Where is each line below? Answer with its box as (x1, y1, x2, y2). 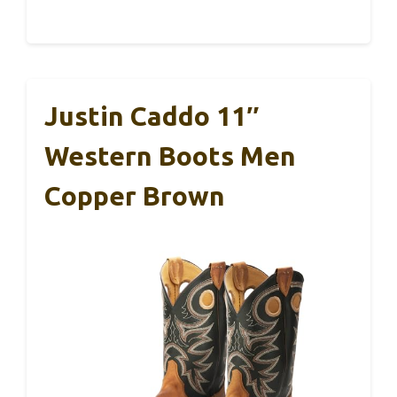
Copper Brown (44, 180, 225, 211)
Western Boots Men (44, 140, 296, 171)
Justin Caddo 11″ (44, 100, 259, 131)
